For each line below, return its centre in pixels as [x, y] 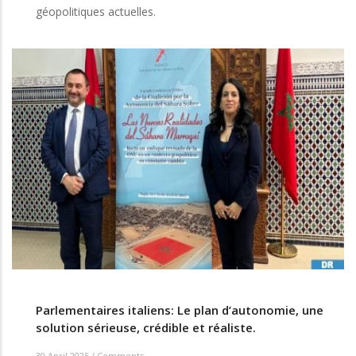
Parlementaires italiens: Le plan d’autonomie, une [180, 310]
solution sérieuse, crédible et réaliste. [146, 327]
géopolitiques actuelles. [96, 11]
